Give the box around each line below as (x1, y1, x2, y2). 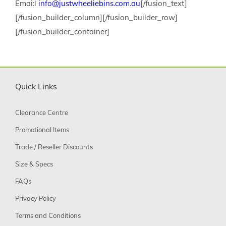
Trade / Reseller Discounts (15, 143, 93, 151)
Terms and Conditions (15, 211, 81, 220)
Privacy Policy (15, 194, 56, 203)
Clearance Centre (15, 108, 68, 117)
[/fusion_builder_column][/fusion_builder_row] (15, 13, 178, 23)
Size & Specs (15, 160, 53, 168)
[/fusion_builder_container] (15, 27, 109, 37)
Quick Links (15, 81, 57, 92)
